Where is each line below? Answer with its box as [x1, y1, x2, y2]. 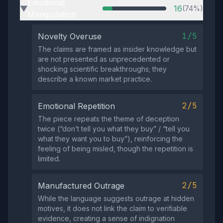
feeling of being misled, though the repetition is [38, 144, 193, 153]
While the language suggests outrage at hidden [38, 194, 194, 203]
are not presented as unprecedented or [38, 55, 170, 63]
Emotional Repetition [38, 101, 115, 111]
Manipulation [27, 9, 76, 19]
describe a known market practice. [38, 75, 152, 83]
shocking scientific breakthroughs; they [38, 65, 167, 73]
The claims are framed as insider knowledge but [38, 45, 197, 53]
